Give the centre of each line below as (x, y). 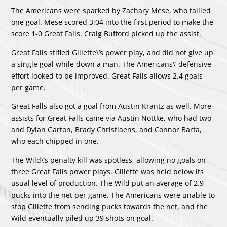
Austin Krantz (141, 106)
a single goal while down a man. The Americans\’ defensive (111, 64)
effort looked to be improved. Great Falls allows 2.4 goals (107, 75)
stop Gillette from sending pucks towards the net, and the (110, 206)
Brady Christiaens (105, 129)
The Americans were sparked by (67, 10)
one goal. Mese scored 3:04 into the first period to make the (112, 22)
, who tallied (190, 10)
